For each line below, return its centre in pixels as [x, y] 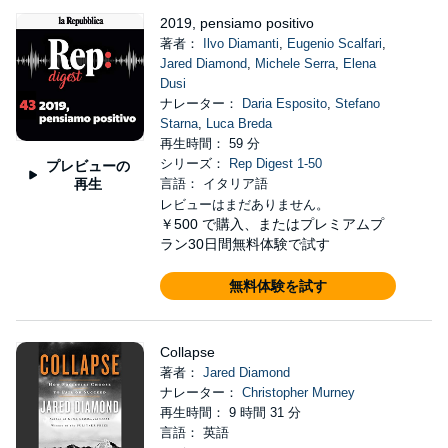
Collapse [187, 352]
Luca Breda [238, 123]
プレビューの [87, 165]
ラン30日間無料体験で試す [244, 244]
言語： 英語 [194, 432]
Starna [178, 123]
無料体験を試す [277, 286]
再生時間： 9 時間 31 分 [230, 412]
